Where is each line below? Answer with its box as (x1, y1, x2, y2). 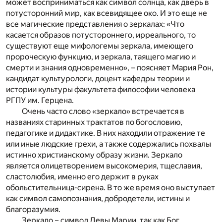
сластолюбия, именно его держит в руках (6, 171, 159, 181)
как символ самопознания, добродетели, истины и (6, 193, 190, 203)
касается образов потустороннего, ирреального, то (6, 30, 196, 40)
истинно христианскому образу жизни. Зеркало (6, 150, 182, 160)
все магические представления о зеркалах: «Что (6, 19, 184, 29)
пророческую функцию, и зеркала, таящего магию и (6, 52, 196, 61)
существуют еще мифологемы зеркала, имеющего (6, 41, 193, 51)
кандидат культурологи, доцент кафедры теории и (6, 73, 190, 83)
